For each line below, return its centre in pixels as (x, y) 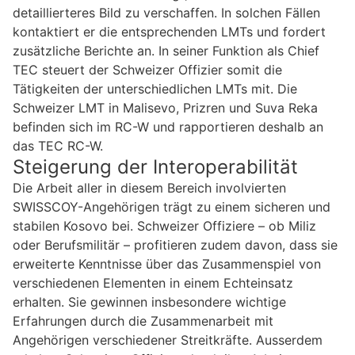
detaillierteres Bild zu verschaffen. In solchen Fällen (166, 12)
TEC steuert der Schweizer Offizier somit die (147, 69)
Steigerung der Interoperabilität (155, 166)
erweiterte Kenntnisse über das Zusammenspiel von (167, 263)
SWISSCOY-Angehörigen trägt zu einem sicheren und (172, 206)
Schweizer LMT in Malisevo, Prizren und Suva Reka (165, 107)
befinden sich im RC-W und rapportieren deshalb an (168, 126)
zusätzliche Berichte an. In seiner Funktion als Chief (166, 50)
